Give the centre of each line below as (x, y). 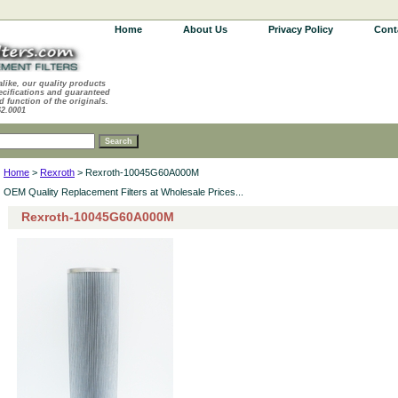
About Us (205, 29)
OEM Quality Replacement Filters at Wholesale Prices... (123, 192)
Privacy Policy (301, 29)
